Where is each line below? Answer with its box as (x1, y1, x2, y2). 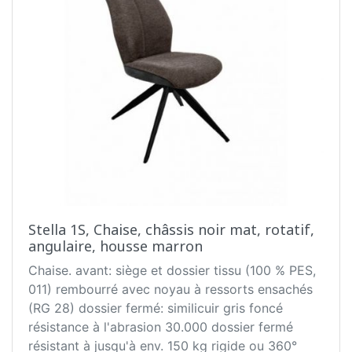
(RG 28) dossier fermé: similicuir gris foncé (28, 300, 79, 316)
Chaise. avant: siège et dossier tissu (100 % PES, (28, 262, 75, 278)
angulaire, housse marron (28, 236, 203, 255)
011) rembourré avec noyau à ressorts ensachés (28, 281, 313, 297)
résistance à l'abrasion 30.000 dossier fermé (28, 319, 211, 335)
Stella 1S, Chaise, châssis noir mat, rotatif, (28, 220, 314, 239)
